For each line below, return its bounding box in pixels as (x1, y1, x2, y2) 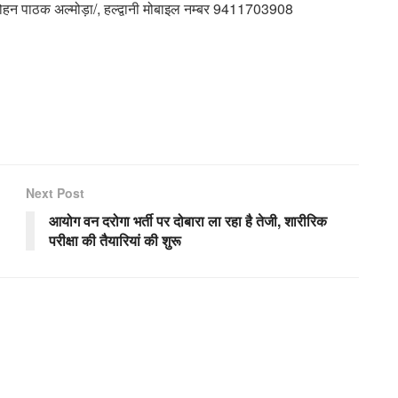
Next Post (26, 183, 84, 202)
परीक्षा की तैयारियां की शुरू (49, 229, 181, 251)
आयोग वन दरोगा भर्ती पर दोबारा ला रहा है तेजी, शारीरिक (49, 210, 327, 231)
